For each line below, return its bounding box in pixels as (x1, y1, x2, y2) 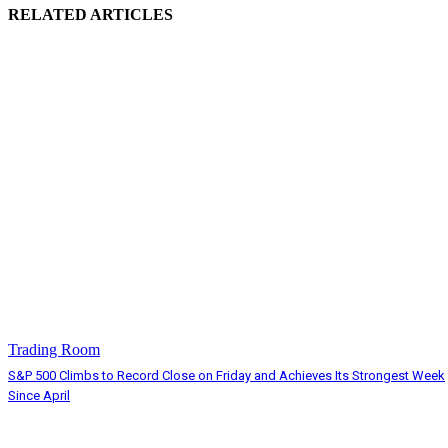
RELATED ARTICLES (8, 5, 173, 23)
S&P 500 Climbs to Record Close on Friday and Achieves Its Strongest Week (8, 368, 445, 384)
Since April (8, 388, 70, 404)
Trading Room (8, 341, 100, 359)
